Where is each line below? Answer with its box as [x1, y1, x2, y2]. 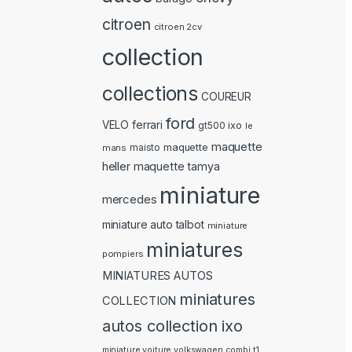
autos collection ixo [101, 316, 243, 336]
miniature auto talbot [101, 218, 204, 232]
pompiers [101, 248, 144, 260]
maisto [130, 142, 161, 154]
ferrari [132, 118, 163, 132]
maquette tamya [133, 159, 220, 174]
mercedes [101, 192, 157, 207]
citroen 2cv [153, 21, 203, 33]
